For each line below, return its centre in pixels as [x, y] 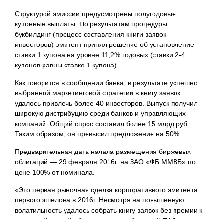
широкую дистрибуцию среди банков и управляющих [100, 113]
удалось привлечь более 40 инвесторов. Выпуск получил [106, 103]
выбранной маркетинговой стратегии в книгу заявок [98, 93]
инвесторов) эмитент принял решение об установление [104, 44]
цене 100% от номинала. [55, 172]
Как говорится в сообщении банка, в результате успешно [106, 83]
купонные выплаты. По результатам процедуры [91, 24]
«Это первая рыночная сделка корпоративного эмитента [106, 190]
